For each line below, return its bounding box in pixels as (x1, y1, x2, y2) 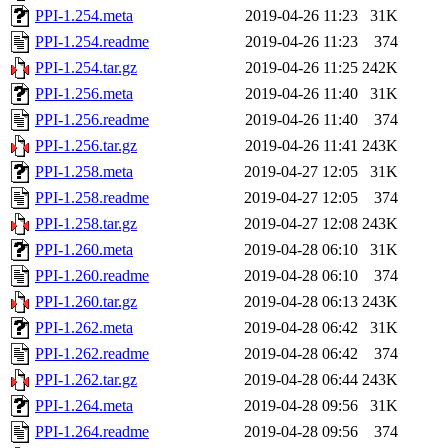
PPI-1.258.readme (35, 189, 149, 207)
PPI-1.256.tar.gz (35, 137, 137, 155)
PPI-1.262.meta (35, 319, 133, 337)
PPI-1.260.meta (35, 241, 133, 259)
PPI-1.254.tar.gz (35, 59, 137, 77)
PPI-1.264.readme (35, 423, 149, 441)
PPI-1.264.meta (35, 397, 133, 415)
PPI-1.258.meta (35, 163, 133, 181)
